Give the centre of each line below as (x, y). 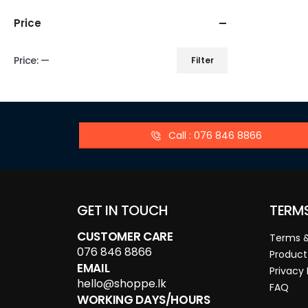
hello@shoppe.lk (122, 284)
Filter (202, 60)
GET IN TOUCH (123, 211)
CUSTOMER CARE (125, 237)
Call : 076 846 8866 (215, 135)
